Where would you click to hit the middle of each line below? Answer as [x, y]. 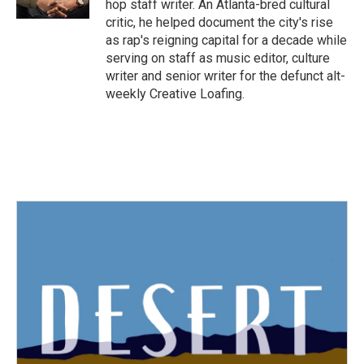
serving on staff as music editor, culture [218, 58]
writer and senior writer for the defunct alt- [225, 76]
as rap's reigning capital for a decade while [226, 40]
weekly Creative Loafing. [175, 94]
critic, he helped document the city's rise [219, 22]
